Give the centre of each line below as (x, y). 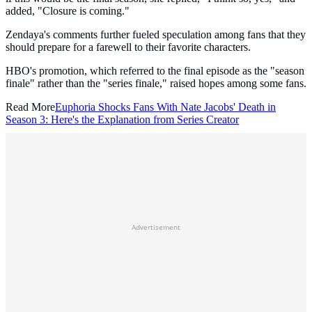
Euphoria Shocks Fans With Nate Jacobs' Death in (165, 107)
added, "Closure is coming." (68, 11)
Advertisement (156, 227)
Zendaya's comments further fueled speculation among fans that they (156, 35)
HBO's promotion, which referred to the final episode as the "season (155, 71)
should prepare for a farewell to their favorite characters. (128, 47)
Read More (30, 107)
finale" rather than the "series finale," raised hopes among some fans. (156, 84)
